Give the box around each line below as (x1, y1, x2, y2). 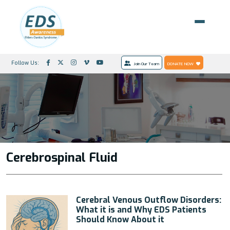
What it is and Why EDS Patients (76, 204, 206, 215)
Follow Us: (11, 59, 39, 66)
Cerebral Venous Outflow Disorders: (76, 195, 221, 205)
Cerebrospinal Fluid (6, 149, 118, 166)
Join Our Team (133, 61, 159, 66)
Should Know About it (76, 214, 164, 225)
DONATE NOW (167, 61, 194, 66)
